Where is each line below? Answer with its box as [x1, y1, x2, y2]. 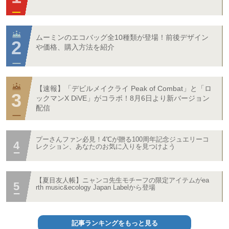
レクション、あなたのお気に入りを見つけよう [36, 143, 175, 151]
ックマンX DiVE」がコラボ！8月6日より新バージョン [36, 94, 210, 103]
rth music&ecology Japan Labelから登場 [36, 184, 155, 192]
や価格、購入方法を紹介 [36, 43, 114, 52]
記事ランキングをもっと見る [71, 219, 158, 227]
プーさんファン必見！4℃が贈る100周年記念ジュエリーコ [36, 135, 209, 144]
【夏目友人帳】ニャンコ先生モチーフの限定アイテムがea [36, 176, 209, 185]
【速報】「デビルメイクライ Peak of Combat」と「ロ [36, 84, 212, 93]
